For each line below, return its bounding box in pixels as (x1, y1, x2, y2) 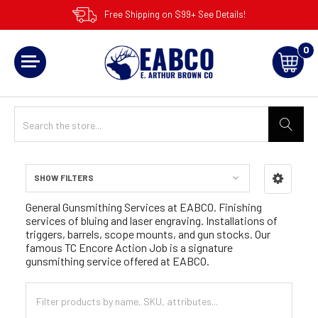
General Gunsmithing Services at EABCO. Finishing (26, 199, 262, 214)
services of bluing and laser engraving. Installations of (26, 213, 278, 227)
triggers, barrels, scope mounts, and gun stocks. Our (26, 226, 270, 241)
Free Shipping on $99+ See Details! (104, 9, 246, 20)
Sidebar (26, 186, 75, 204)
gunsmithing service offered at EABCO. (26, 253, 209, 268)
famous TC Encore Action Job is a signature (26, 240, 233, 254)
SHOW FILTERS (33, 172, 94, 182)
